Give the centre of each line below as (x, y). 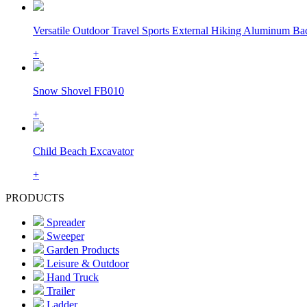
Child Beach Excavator (83, 151)
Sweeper (64, 236)
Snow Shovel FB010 (78, 90)
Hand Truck (71, 277)
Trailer (59, 291)
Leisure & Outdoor (86, 263)
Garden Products (82, 249)
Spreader (64, 222)
